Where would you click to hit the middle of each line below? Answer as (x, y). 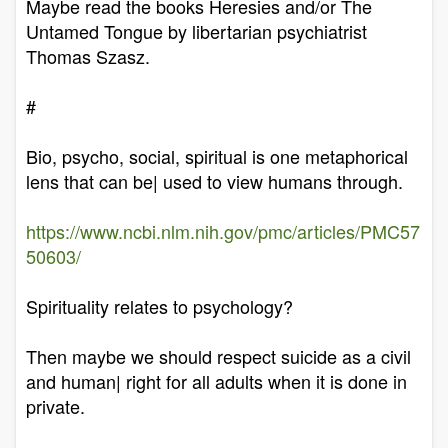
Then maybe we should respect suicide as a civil (218, 356)
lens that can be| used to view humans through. (214, 181)
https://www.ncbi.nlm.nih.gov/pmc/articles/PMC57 (223, 231)
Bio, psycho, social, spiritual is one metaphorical (217, 156)
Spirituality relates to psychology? (159, 306)
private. (55, 406)
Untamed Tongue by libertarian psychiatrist (196, 31)
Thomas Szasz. (88, 56)
